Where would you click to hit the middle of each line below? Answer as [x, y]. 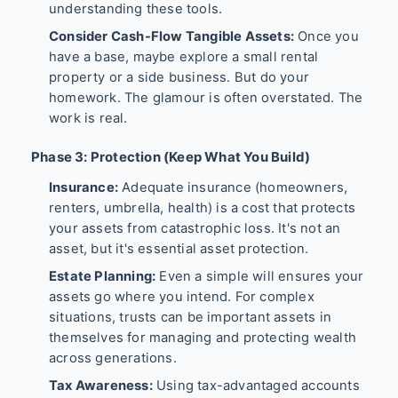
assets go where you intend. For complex [182, 297]
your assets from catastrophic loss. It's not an [195, 229]
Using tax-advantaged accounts [256, 386]
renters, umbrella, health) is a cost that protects [203, 208]
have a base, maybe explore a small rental [184, 57]
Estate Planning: [103, 277]
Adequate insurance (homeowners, [233, 188]
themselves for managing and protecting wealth [203, 338]
